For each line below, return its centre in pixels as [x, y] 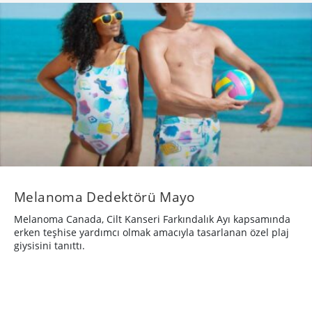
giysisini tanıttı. [49, 245]
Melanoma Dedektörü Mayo [104, 196]
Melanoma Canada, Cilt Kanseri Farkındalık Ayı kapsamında [152, 219]
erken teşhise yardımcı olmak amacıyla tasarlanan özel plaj [151, 232]
